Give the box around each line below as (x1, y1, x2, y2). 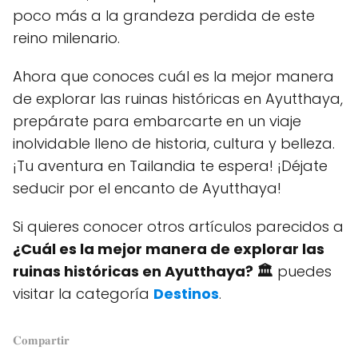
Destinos (153, 283, 219, 304)
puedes (273, 261, 332, 281)
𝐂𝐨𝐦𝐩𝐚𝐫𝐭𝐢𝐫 (13, 331, 70, 348)
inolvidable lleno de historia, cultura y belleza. (13, 133, 335, 153)
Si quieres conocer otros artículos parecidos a (13, 216, 344, 237)
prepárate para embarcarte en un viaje (13, 110, 301, 131)
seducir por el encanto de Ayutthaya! (13, 177, 281, 198)
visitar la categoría (13, 283, 153, 304)
